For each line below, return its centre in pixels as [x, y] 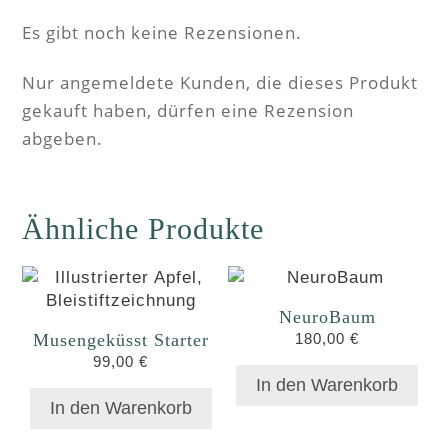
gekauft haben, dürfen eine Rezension [188, 110]
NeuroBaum [327, 317]
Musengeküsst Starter [120, 340]
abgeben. [62, 138]
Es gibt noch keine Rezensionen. [162, 32]
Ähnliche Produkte [143, 228]
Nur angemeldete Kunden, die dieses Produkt [220, 82]
